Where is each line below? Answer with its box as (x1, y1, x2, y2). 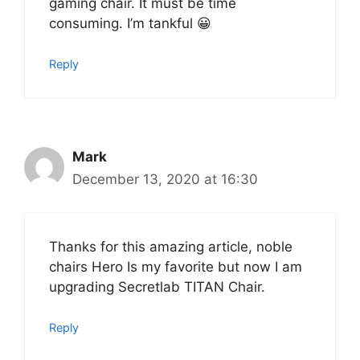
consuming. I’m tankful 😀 (49, 14, 211, 31)
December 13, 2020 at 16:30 (72, 171, 258, 188)
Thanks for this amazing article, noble (49, 238, 292, 255)
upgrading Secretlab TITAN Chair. (49, 278, 265, 295)
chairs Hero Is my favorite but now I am (49, 258, 302, 275)
